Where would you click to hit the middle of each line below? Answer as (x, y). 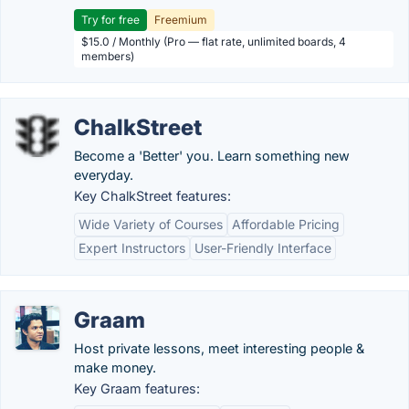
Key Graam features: (137, 388)
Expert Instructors (132, 248)
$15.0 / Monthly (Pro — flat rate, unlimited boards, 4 (214, 42)
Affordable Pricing (286, 224)
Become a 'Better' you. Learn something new (212, 156)
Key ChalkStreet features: (152, 196)
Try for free (110, 20)
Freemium (181, 20)
